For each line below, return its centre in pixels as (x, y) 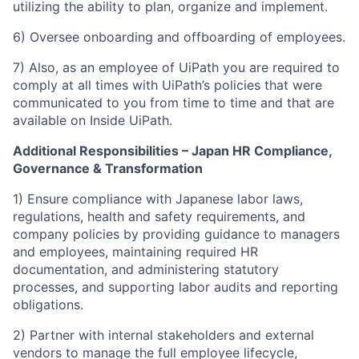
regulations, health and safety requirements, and (159, 217)
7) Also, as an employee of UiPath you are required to (176, 68)
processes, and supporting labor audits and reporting (175, 287)
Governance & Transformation (108, 169)
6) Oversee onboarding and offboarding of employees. (179, 37)
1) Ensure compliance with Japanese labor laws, (158, 199)
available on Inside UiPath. (93, 121)
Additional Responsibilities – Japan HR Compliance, (172, 151)
